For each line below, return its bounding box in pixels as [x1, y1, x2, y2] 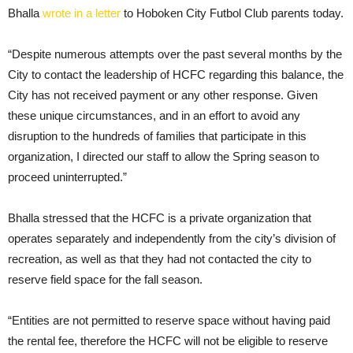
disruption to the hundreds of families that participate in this [8, 128, 307, 143]
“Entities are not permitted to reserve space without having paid [8, 313, 330, 327]
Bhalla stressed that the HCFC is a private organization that [8, 210, 311, 225]
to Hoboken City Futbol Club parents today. [121, 6, 344, 20]
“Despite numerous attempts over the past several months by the [8, 46, 342, 61]
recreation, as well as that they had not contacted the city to [8, 251, 311, 266]
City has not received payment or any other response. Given [8, 87, 318, 102]
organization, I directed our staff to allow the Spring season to [8, 149, 319, 163]
